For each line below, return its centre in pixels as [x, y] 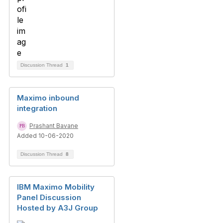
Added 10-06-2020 [45, 136]
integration [37, 108]
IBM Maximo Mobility [56, 187]
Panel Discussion [49, 197]
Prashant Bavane [54, 126]
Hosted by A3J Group [57, 208]
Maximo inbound [48, 98]
